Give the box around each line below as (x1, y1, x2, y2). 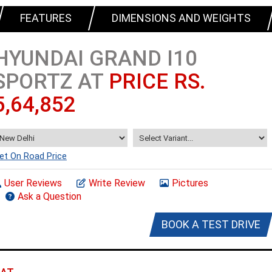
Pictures (172, 177, 208, 189)
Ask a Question (18, 191, 81, 202)
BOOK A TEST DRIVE (161, 218, 260, 231)
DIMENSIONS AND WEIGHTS (112, 12, 251, 24)
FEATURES (20, 12, 72, 24)
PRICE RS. (109, 69, 206, 94)
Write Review (89, 177, 145, 189)
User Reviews (4, 177, 62, 189)
